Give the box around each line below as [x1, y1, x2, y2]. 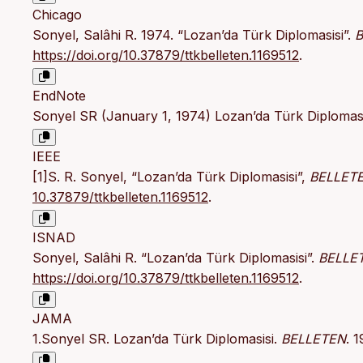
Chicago [32, 6, 82, 23]
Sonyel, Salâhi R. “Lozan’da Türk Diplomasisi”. [32, 249, 318, 266]
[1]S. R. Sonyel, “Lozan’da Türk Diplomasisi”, [32, 168, 310, 185]
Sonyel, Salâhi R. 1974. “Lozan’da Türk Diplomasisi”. [32, 26, 355, 43]
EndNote [32, 87, 86, 104]
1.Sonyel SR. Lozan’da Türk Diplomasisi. [32, 330, 281, 347]
